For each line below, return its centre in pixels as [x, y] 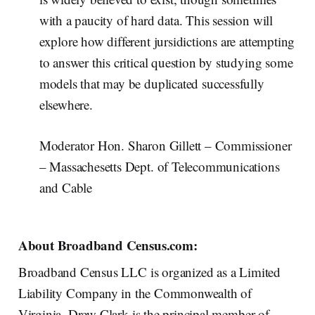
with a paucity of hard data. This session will [156, 20]
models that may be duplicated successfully [152, 83]
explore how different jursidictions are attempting [167, 41]
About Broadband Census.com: [108, 245]
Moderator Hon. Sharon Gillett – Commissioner [165, 145]
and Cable [65, 187]
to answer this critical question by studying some [166, 62]
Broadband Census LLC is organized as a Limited [149, 271]
